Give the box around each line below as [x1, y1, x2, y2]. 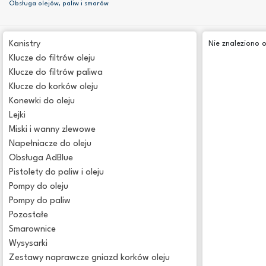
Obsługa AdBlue [9, 154, 73, 163]
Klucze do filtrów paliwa [9, 68, 103, 77]
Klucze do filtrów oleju [9, 54, 95, 63]
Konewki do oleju [9, 97, 75, 106]
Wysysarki [9, 239, 47, 248]
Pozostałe [9, 211, 48, 220]
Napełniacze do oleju [9, 140, 91, 148]
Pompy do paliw [9, 197, 71, 205]
